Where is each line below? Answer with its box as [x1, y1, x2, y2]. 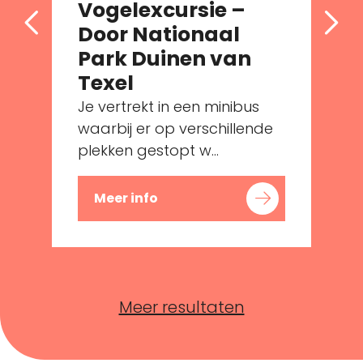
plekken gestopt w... [78, 139, 219, 160]
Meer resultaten [118, 295, 245, 318]
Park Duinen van [78, 44, 251, 73]
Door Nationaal [78, 19, 240, 49]
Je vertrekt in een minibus [78, 96, 259, 117]
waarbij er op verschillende [78, 117, 273, 139]
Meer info [94, 188, 158, 207]
